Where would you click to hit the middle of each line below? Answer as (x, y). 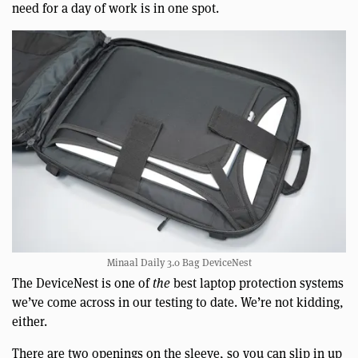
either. (30, 321)
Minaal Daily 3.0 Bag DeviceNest (179, 263)
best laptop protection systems (257, 283)
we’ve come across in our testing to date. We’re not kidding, (178, 302)
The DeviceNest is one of (82, 283)
